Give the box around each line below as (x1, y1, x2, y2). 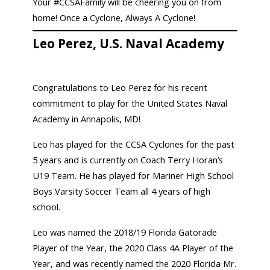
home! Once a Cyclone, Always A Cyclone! (33, 12, 196, 24)
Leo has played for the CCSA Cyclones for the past (33, 138, 235, 150)
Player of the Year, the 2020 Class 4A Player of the (33, 242, 234, 254)
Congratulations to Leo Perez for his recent (33, 81, 208, 93)
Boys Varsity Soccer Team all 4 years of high (33, 185, 211, 197)
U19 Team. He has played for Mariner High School (33, 169, 234, 181)
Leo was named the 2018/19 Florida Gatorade (33, 226, 218, 238)
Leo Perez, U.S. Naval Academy (33, 34, 225, 52)
